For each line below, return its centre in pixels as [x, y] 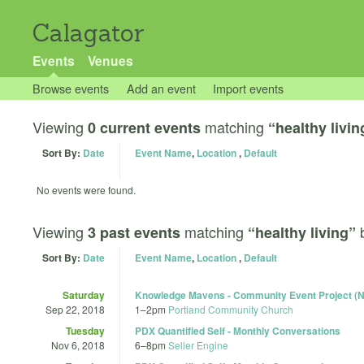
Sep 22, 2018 [75, 309]
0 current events [144, 128]
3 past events [134, 232]
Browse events [71, 88]
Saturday [84, 295]
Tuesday [85, 330]
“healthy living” [302, 232]
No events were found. [86, 190]
